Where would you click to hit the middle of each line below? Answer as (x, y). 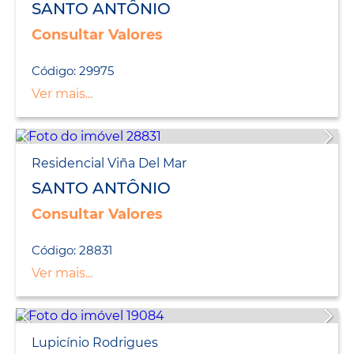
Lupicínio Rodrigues (95, 343)
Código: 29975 (73, 71)
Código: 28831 (72, 250)
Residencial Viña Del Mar (109, 164)
